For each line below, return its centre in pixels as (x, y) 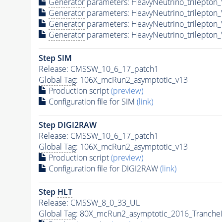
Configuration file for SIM (91, 102)
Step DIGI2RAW (67, 125)
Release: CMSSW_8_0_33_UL (89, 203)
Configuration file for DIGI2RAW (103, 169)
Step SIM (55, 58)
